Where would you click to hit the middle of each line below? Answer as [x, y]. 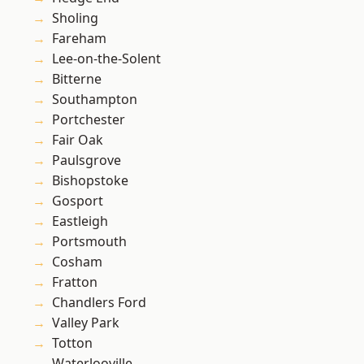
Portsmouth [89, 242]
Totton [72, 343]
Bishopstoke [90, 181]
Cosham [77, 262]
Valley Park [86, 323]
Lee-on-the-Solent [106, 59]
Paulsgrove [87, 160]
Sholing [75, 18]
